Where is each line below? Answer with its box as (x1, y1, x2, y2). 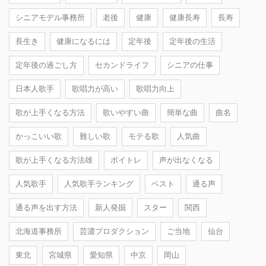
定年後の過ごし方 (15, 60, 77, 69)
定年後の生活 (169, 36, 216, 46)
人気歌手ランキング (64, 179, 134, 188)
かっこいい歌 (15, 131, 62, 141)
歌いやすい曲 (103, 107, 149, 117)
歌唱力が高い (72, 84, 118, 93)
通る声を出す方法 (15, 202, 77, 212)
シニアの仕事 (167, 60, 213, 69)
